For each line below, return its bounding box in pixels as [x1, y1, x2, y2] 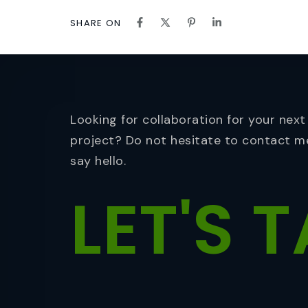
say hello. [70, 152, 126, 169]
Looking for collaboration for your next [70, 111, 306, 128]
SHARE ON [70, 16, 122, 30]
